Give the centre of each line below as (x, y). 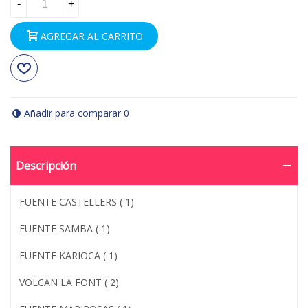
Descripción (46, 166)
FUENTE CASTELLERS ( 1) (77, 202)
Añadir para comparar (73, 113)
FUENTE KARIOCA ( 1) (68, 256)
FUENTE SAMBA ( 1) (65, 229)
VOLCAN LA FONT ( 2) (69, 283)
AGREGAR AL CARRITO (92, 36)
